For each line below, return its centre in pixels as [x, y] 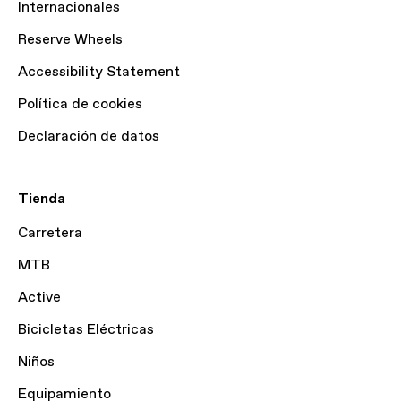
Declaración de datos [89, 137]
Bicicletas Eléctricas [86, 330]
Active [39, 298]
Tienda [42, 199]
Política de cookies [80, 104]
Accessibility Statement [99, 72]
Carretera [50, 233]
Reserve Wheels [70, 40]
